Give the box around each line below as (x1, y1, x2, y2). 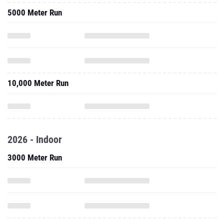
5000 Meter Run (7, 7, 62, 17)
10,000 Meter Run (7, 78, 68, 88)
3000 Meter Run (7, 152, 62, 162)
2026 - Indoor (7, 133, 62, 145)
